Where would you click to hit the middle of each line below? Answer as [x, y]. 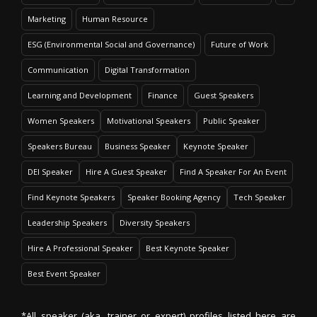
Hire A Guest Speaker [126, 172]
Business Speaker [138, 146]
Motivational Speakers [149, 121]
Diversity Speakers [155, 223]
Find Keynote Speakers [71, 197]
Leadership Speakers [67, 223]
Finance [163, 95]
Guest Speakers [224, 95]
